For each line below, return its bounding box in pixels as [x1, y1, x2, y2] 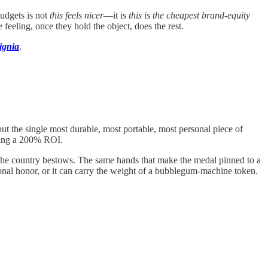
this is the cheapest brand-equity [129, 10, 250, 20]
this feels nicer [50, 10, 103, 20]
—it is [103, 10, 129, 20]
